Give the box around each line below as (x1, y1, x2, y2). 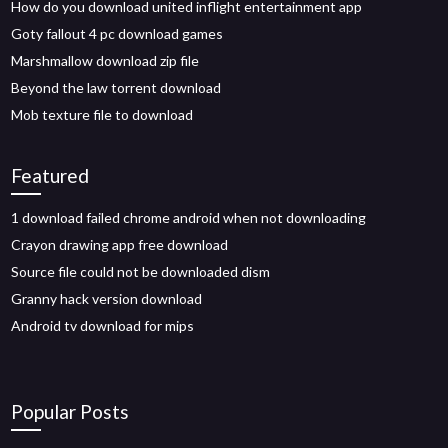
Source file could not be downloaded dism (11, 263, 271, 280)
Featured (11, 164, 90, 187)
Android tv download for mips (11, 317, 195, 334)
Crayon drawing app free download (11, 236, 229, 253)
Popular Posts (11, 400, 130, 423)
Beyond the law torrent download (11, 79, 222, 96)
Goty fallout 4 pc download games (11, 25, 224, 42)
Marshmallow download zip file (11, 52, 200, 69)
